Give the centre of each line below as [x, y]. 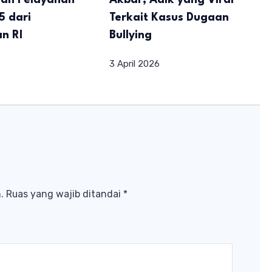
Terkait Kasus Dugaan [169, 18]
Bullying [131, 36]
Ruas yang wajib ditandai [65, 194]
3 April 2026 [134, 64]
